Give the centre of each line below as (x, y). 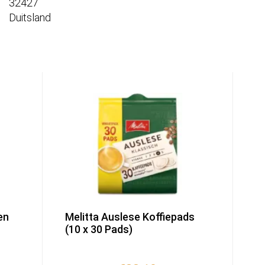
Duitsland (30, 18)
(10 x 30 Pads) (98, 230)
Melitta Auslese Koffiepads (130, 217)
